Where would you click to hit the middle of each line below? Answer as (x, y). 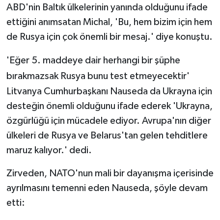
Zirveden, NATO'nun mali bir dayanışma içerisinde (110, 173)
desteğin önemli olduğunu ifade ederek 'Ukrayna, (109, 106)
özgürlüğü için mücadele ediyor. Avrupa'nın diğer (109, 121)
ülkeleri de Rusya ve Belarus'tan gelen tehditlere (107, 135)
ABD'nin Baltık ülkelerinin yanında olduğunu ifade (107, 7)
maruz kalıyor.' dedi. (49, 150)
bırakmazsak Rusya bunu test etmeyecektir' (98, 76)
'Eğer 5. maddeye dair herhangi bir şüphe (93, 60)
